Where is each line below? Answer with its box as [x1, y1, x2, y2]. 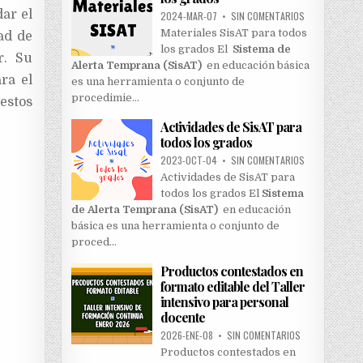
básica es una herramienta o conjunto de [70, 220, 280, 233]
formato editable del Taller [160, 278, 305, 296]
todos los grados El [160, 187, 262, 200]
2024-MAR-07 [160, 9, 220, 23]
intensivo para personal [160, 293, 288, 311]
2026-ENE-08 [160, 328, 216, 343]
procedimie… [70, 92, 139, 105]
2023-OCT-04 [160, 153, 220, 168]
